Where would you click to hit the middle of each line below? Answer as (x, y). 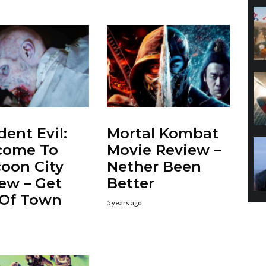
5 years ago (124, 202)
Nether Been (154, 166)
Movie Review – (164, 150)
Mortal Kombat (162, 133)
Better (130, 183)
